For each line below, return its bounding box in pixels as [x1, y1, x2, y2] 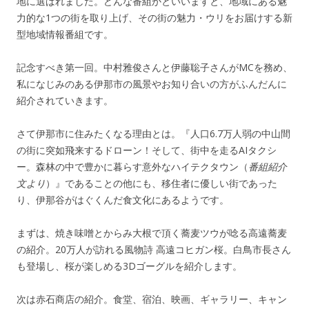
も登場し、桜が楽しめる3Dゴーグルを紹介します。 [17, 259, 242, 273]
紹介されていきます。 [17, 94, 113, 108]
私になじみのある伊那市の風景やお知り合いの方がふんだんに [17, 77, 287, 91]
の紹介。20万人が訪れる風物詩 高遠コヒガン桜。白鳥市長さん [17, 243, 291, 257]
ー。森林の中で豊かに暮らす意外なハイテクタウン [17, 160, 239, 174]
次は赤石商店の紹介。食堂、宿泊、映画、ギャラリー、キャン [17, 292, 287, 306]
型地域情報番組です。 [17, 28, 113, 41]
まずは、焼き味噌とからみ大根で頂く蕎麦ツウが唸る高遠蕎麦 [17, 226, 287, 240]
